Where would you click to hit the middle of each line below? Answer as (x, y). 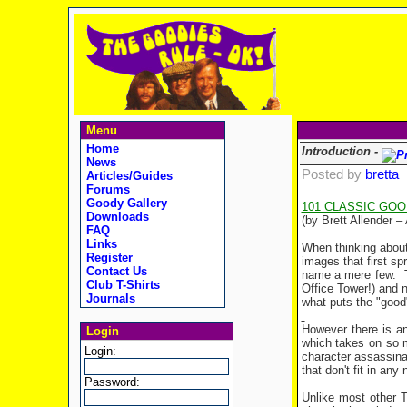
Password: (112, 382)
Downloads (115, 217)
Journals (109, 298)
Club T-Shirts (121, 285)
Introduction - (341, 151)
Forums (106, 189)
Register (107, 258)
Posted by (333, 174)
